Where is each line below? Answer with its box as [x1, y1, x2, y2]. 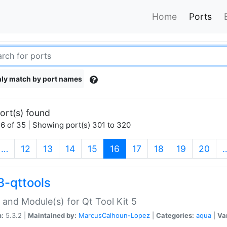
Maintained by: [28, 211, 77, 219]
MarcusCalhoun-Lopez [79, 211, 150, 219]
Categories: [156, 211, 194, 219]
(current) [119, 142, 156, 154]
